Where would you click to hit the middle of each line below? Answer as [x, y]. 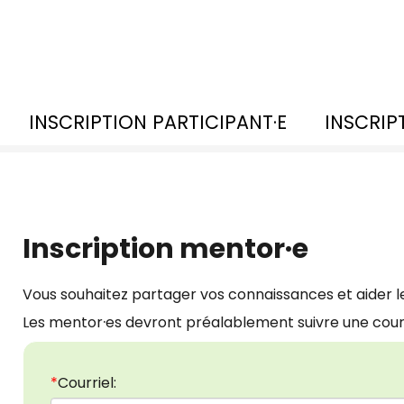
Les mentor [63, 323]
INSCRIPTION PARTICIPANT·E [158, 123]
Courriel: [87, 383]
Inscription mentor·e [165, 249]
